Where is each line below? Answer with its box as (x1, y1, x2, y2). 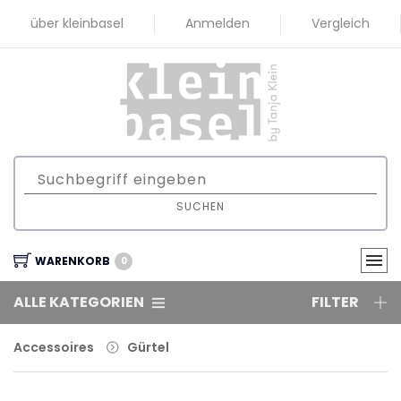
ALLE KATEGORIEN (13, 291, 144, 312)
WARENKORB (35, 252, 110, 269)
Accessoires (13, 337, 94, 356)
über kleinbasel (30, 14, 124, 32)
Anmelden (185, 14, 250, 32)
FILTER (311, 291, 359, 312)
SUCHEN (176, 199, 225, 215)
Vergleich (311, 14, 370, 32)
